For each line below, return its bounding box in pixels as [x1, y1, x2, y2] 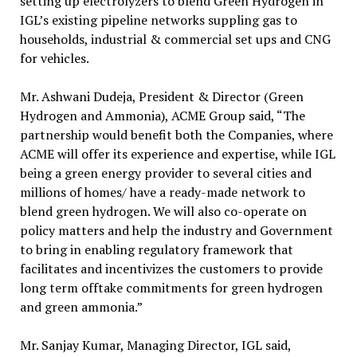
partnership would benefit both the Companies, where [19, 126, 333, 143]
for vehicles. [19, 49, 89, 67]
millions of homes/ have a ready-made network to [19, 183, 305, 201]
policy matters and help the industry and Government [19, 222, 333, 239]
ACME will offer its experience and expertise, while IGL [19, 145, 335, 163]
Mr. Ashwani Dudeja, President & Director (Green [19, 88, 304, 105]
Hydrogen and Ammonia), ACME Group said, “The [19, 107, 305, 124]
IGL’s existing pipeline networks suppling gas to [19, 11, 297, 29]
